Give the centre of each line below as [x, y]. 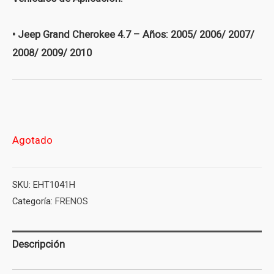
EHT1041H [54, 185]
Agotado [32, 140]
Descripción [39, 245]
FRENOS [72, 202]
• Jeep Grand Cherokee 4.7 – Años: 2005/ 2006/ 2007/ [133, 35]
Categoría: [34, 202]
